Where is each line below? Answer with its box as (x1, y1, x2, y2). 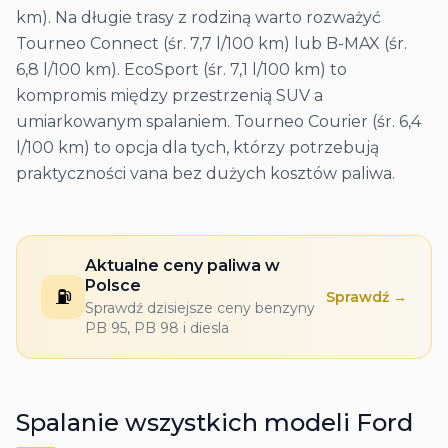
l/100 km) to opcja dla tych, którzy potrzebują (16, 138, 379, 157)
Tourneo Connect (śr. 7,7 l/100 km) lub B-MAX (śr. (16, 34, 407, 53)
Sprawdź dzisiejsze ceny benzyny (85, 299, 315, 317)
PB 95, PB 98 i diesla (85, 319, 229, 337)
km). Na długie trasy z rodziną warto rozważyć (16, 8, 381, 27)
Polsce (85, 276, 141, 295)
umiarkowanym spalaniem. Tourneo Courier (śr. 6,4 (16, 112, 421, 131)
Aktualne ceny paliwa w (85, 256, 280, 275)
